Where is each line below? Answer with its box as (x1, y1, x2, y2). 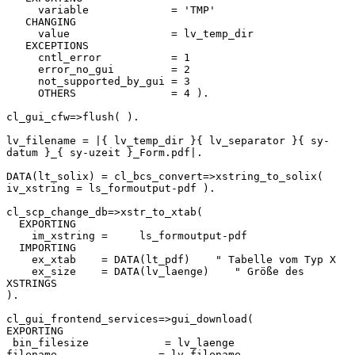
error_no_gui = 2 (6, 63, 38, 75)
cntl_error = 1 (6, 51, 38, 63)
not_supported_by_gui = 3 (6, 74, 38, 87)
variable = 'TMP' (6, 3, 38, 16)
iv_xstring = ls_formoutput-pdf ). (6, 181, 216, 194)
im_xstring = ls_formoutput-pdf (6, 229, 32, 242)
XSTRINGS (6, 277, 57, 289)
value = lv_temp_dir (6, 27, 38, 40)
